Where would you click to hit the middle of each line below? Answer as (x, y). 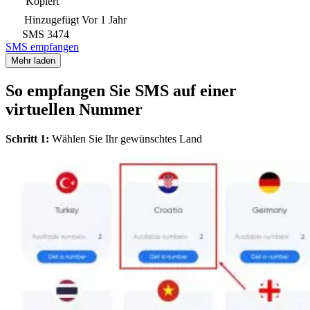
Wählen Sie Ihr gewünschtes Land (126, 138)
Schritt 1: (27, 138)
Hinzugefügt (52, 19)
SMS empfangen (42, 46)
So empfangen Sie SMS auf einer (121, 90)
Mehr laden (33, 60)
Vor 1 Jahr (104, 19)
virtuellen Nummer (74, 109)
